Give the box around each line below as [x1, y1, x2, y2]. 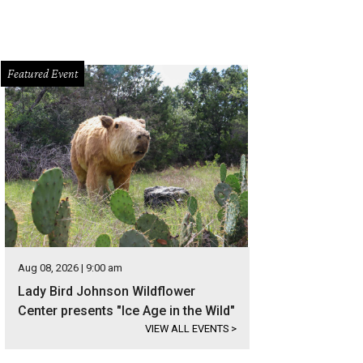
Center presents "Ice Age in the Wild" [18, 303, 235, 318]
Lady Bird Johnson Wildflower [18, 284, 195, 299]
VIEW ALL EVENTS [145, 322, 231, 335]
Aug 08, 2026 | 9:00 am [18, 262, 122, 274]
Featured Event [7, 66, 78, 80]
